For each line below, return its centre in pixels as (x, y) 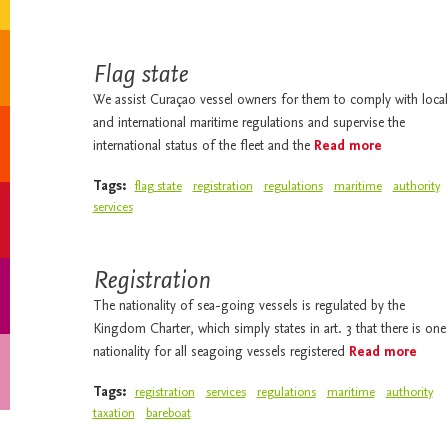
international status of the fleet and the (203, 146)
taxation (113, 413)
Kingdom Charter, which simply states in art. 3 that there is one (269, 329)
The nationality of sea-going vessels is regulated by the (248, 306)
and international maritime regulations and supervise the (248, 123)
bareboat (168, 413)
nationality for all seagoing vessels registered (220, 352)
